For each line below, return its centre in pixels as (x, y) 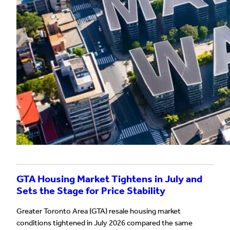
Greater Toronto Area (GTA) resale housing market (99, 211)
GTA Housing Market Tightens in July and (109, 179)
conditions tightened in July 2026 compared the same (104, 223)
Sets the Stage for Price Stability (91, 191)
